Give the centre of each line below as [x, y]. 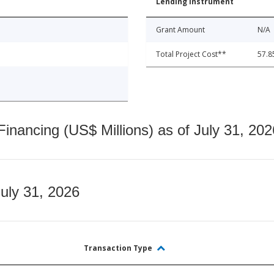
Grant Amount [180, 29]
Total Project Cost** [191, 54]
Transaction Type [119, 248]
